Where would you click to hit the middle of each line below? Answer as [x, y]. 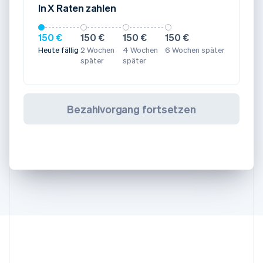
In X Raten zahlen [77, 8]
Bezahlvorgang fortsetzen [131, 109]
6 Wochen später [195, 50]
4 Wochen [140, 50]
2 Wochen [97, 50]
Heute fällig [58, 50]
